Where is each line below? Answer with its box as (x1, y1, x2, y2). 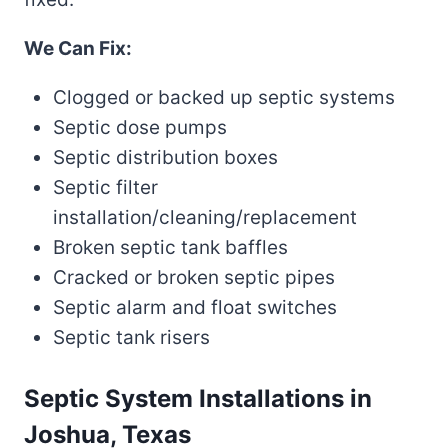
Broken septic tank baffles (52, 235, 288, 259)
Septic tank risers (52, 325, 210, 349)
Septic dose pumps (52, 115, 227, 139)
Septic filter (52, 175, 158, 199)
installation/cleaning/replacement (52, 205, 357, 229)
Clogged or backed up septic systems (52, 85, 395, 109)
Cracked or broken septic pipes (52, 265, 335, 289)
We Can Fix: (24, 36, 132, 60)
